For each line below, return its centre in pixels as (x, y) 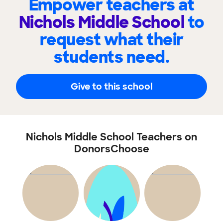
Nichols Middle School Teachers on (111, 137)
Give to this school (111, 86)
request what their (111, 40)
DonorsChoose (111, 149)
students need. (111, 57)
